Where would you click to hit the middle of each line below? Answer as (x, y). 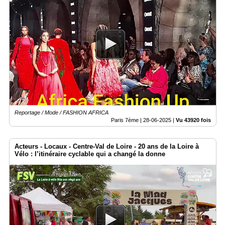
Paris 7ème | (127, 120)
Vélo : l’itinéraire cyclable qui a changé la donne (90, 154)
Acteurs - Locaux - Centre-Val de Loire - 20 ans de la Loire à (107, 146)
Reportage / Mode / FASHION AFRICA (62, 112)
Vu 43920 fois (193, 120)
